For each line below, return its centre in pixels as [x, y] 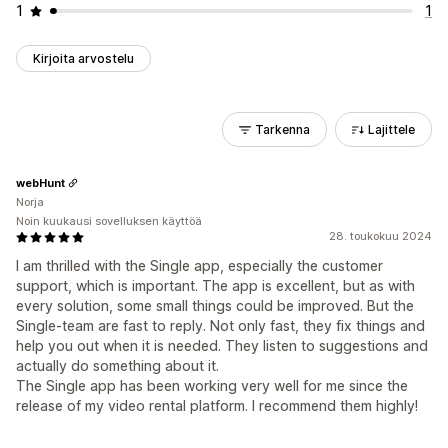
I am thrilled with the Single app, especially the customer [199, 265]
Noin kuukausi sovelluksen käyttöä [109, 221]
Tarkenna [282, 129]
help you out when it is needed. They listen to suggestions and [222, 345]
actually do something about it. [117, 365]
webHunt [40, 182]
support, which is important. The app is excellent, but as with [215, 285]
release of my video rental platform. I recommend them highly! [217, 405]
